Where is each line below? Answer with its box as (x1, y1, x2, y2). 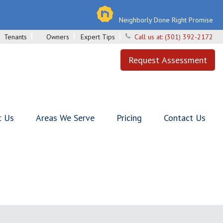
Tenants (4, 32, 27, 41)
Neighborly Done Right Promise (119, 15, 213, 24)
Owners (46, 32, 69, 41)
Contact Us (164, 112, 206, 123)
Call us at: (134, 32, 165, 41)
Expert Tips (81, 32, 115, 41)
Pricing (116, 112, 142, 123)
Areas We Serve (36, 112, 95, 123)
